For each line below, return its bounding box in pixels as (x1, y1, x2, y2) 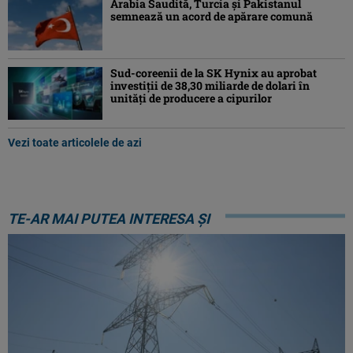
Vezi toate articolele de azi (8, 136, 142, 150)
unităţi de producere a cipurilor (110, 91, 272, 106)
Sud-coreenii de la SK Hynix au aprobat (110, 65, 317, 81)
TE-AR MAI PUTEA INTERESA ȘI (8, 210, 210, 228)
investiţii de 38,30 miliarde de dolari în (110, 78, 310, 94)
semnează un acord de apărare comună (110, 9, 313, 24)
